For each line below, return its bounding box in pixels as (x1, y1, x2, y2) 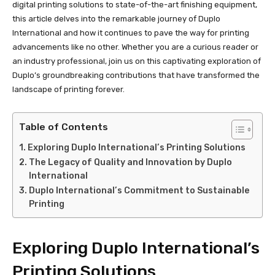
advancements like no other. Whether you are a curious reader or (12, 42, 258, 52)
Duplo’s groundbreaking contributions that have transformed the (12, 71, 260, 80)
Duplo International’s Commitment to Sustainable (28, 185, 250, 196)
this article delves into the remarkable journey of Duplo (12, 14, 220, 24)
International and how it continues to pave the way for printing (12, 28, 249, 38)
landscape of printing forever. (12, 85, 125, 95)
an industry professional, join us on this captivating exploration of (12, 56, 261, 66)
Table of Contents (19, 120, 108, 133)
